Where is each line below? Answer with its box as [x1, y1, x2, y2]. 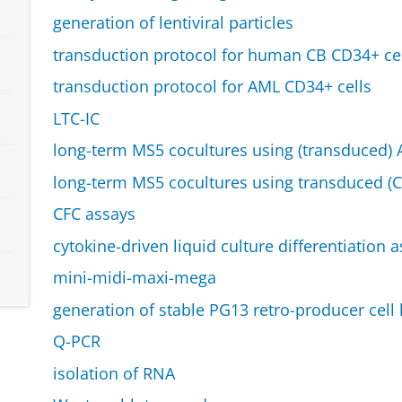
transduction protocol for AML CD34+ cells [52, 75, 371, 98]
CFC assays [52, 203, 135, 225]
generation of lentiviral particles [52, 12, 293, 34]
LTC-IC [52, 107, 100, 129]
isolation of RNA [52, 362, 175, 384]
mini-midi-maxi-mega [52, 267, 216, 289]
